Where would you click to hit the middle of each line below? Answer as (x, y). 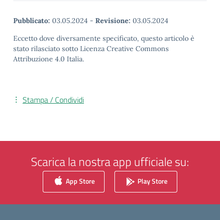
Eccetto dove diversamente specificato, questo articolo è (104, 38)
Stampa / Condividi (53, 100)
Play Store (152, 181)
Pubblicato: (32, 21)
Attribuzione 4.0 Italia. (49, 59)
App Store (80, 181)
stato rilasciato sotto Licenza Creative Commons (91, 49)
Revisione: (113, 21)
